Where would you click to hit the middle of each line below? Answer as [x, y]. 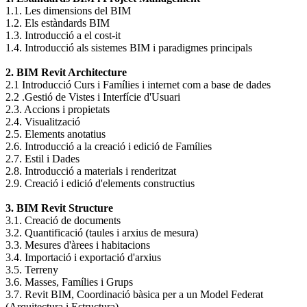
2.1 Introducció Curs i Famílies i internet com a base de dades [138, 85]
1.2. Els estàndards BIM [58, 23]
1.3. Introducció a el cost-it [63, 36]
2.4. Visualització [43, 122]
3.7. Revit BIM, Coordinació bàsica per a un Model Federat [134, 295]
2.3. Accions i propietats [58, 110]
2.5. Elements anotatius [56, 134]
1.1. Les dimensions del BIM [68, 11]
